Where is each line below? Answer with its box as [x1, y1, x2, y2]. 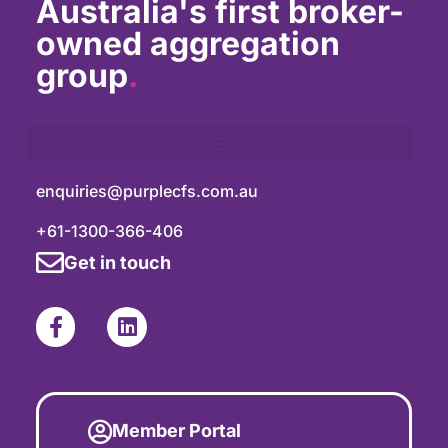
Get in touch [63, 252, 171, 274]
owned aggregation [35, 24, 340, 64]
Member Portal [111, 420, 241, 441]
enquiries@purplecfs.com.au [35, 181, 258, 202]
